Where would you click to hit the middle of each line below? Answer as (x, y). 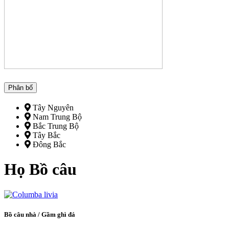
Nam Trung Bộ (56, 117)
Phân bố (20, 88)
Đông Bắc (48, 145)
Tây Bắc (45, 135)
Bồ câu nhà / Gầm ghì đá (40, 215)
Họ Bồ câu (40, 169)
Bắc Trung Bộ (55, 126)
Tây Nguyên (52, 108)
